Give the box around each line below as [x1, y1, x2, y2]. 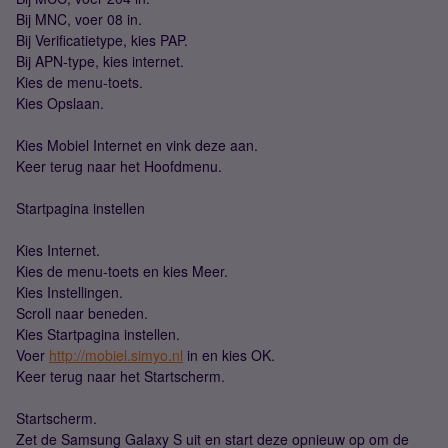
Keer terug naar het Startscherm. [16, 366, 225, 386]
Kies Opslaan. [16, 93, 104, 113]
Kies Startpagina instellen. [16, 324, 180, 344]
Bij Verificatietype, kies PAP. [16, 30, 188, 50]
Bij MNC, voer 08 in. [16, 9, 142, 29]
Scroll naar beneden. [16, 303, 148, 323]
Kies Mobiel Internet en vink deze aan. [16, 135, 258, 155]
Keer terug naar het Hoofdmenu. [16, 156, 222, 176]
